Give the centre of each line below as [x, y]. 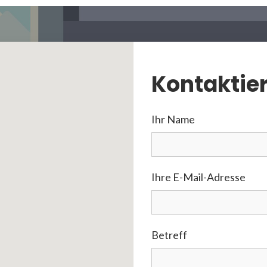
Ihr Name [173, 119]
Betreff [169, 235]
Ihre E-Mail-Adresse [198, 177]
